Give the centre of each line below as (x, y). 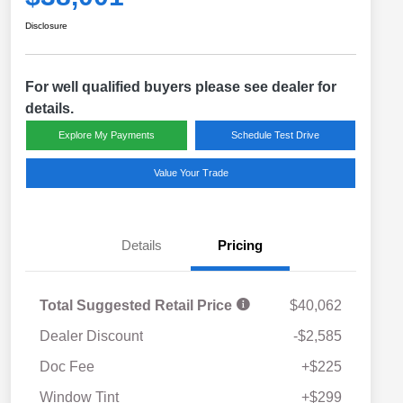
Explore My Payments (106, 134)
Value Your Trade (191, 172)
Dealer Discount (91, 336)
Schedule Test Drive (275, 134)
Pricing (240, 245)
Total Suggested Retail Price (138, 305)
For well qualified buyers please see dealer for (181, 86)
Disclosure (46, 25)
